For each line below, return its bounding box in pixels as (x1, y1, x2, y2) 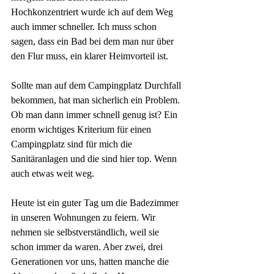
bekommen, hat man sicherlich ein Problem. (11, 95, 182, 105)
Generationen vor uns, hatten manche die (11, 256, 171, 267)
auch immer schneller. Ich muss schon (11, 21, 159, 32)
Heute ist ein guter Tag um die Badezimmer (11, 198, 181, 208)
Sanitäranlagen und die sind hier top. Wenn (11, 154, 179, 164)
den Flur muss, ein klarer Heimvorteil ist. (11, 51, 171, 61)
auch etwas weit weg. (11, 168, 97, 179)
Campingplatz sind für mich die (11, 139, 135, 149)
